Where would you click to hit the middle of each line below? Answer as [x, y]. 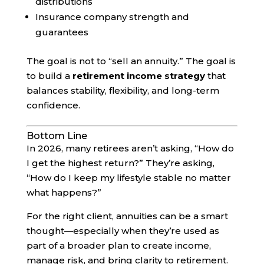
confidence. [53, 105]
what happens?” [64, 192]
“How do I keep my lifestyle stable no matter [128, 177]
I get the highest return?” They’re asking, [120, 163]
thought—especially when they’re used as [123, 230]
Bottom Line [57, 136]
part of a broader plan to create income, [118, 245]
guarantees [62, 32]
